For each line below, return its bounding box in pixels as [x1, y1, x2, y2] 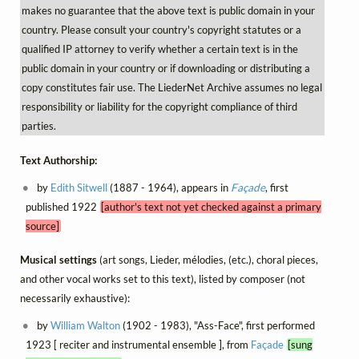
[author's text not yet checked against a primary [101, 200, 322, 213]
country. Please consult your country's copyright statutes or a [21, 23, 301, 37]
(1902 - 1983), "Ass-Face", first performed [120, 319, 316, 333]
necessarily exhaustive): [20, 292, 130, 305]
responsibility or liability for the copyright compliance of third [21, 100, 297, 114]
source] [25, 219, 59, 232]
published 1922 [25, 200, 100, 213]
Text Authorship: [20, 153, 97, 167]
